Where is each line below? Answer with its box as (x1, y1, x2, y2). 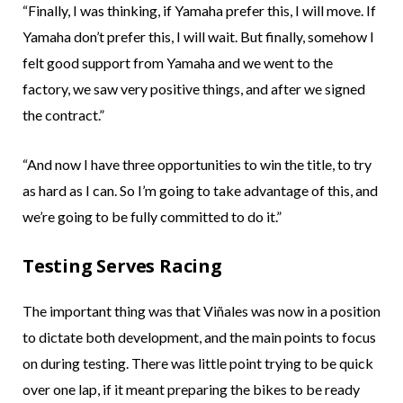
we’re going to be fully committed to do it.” (22, 208, 282, 226)
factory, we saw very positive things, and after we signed (22, 80, 365, 98)
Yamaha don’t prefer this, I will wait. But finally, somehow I (22, 28, 374, 46)
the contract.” (22, 106, 104, 124)
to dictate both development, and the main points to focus (22, 328, 376, 346)
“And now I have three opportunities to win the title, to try (22, 156, 372, 174)
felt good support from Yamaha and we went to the (22, 54, 333, 72)
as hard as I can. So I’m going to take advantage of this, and (22, 182, 378, 200)
